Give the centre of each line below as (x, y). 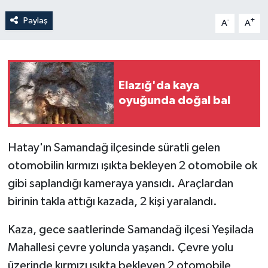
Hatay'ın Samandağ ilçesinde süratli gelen (114, 147)
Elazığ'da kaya (159, 85)
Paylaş (35, 20)
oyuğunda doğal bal (174, 100)
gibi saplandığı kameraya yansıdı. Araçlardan (120, 183)
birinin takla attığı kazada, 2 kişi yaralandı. (112, 201)
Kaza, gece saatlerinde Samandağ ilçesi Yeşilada (130, 229)
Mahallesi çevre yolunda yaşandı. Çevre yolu (120, 247)
